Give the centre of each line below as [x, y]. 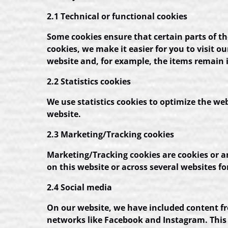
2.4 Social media [79, 187]
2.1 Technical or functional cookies [117, 16]
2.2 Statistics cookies [89, 81]
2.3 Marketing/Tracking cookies [110, 134]
